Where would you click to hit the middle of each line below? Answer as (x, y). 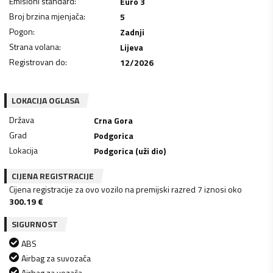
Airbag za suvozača (56, 258)
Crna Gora (114, 120)
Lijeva (131, 47)
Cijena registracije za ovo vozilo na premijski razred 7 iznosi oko (126, 189)
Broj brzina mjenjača (46, 16)
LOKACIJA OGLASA (45, 100)
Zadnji (132, 32)
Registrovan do (37, 62)
